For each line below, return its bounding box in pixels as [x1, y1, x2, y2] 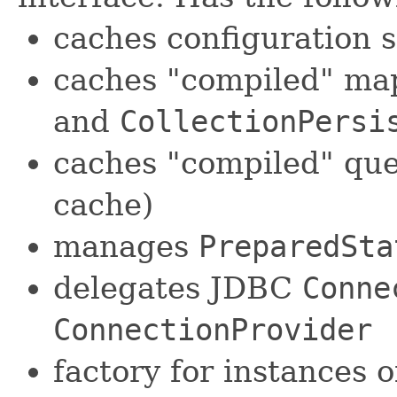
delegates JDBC [53, 269, 302, 306]
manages [53, 228, 198, 264]
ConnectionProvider [53, 311, 372, 347]
